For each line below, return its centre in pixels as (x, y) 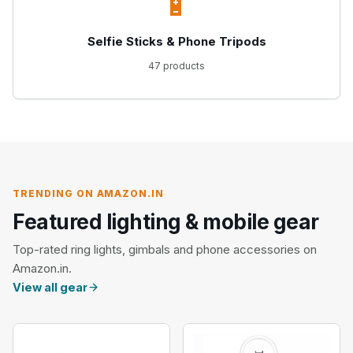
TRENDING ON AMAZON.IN (89, 193)
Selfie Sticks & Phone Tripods (176, 41)
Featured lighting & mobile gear (166, 222)
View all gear (50, 287)
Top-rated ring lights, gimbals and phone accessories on (165, 249)
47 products (176, 66)
